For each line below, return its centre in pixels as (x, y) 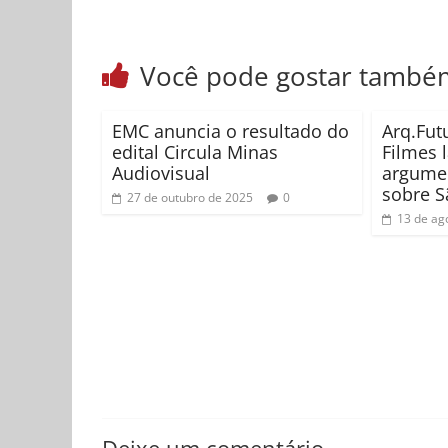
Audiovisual (161, 173)
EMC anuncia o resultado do (230, 131)
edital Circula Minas (195, 152)
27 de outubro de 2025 (190, 198)
